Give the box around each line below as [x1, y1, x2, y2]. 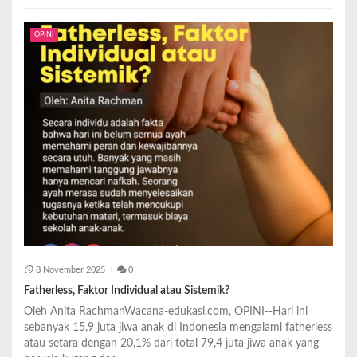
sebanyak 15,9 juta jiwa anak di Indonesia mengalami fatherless [24, 321, 332, 333]
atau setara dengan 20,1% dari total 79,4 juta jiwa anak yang [24, 337, 319, 349]
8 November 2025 [35, 266, 105, 275]
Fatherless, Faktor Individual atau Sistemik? [24, 284, 229, 296]
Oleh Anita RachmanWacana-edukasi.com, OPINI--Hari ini [24, 305, 308, 317]
